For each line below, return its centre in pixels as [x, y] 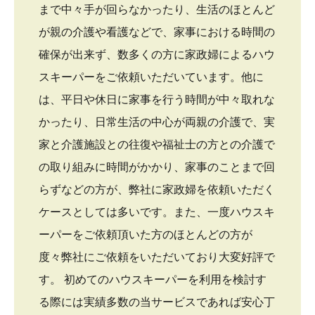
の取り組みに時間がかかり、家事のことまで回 [157, 167]
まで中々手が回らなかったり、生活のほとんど [157, 9]
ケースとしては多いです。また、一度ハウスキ [157, 212]
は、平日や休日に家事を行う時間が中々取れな [157, 99]
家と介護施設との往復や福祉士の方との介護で [157, 144]
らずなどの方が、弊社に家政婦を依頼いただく [157, 189]
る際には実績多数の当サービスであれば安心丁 [157, 302]
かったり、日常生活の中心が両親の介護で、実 [157, 122]
